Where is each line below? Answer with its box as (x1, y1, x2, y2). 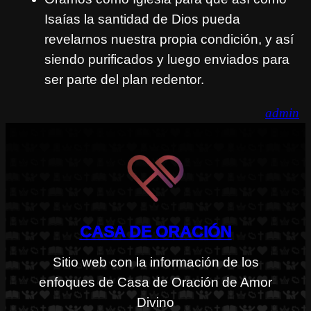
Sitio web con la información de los (52, 254, 259, 269)
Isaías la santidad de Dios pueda (44, 11, 240, 26)
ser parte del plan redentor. (44, 72, 204, 87)
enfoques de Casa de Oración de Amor (39, 274, 272, 289)
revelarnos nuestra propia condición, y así (44, 31, 294, 47)
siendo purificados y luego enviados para (44, 51, 289, 67)
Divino (137, 294, 174, 310)
